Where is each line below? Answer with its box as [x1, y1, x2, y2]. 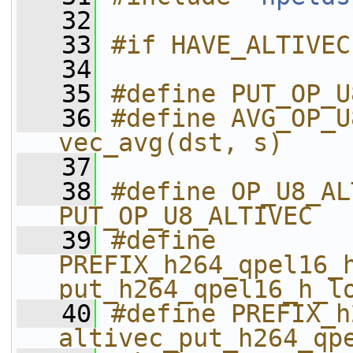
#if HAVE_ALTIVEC [111, 31, 351, 59]
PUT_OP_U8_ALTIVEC [58, 202, 313, 230]
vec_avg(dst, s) [58, 128, 283, 157]
